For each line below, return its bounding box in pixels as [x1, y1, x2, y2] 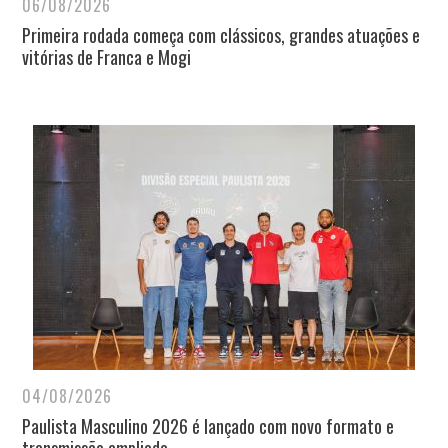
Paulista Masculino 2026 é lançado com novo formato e [22, 413, 394, 440]
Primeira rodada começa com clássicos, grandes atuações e [22, 22, 420, 49]
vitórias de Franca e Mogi [22, 44, 191, 71]
